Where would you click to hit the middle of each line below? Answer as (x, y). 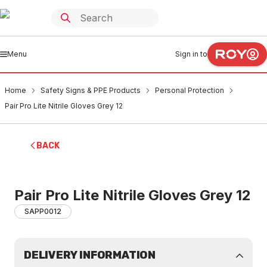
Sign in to (191, 54)
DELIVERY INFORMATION (90, 255)
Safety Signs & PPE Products (91, 90)
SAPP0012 (43, 211)
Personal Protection (190, 90)
